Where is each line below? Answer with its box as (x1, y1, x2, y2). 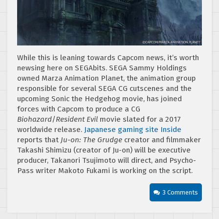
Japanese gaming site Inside (84, 125, 181, 134)
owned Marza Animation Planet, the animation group (17, 74, 196, 83)
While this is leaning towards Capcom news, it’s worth (17, 53, 199, 63)
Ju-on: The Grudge (61, 135, 122, 145)
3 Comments (162, 189, 198, 197)
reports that (17, 135, 61, 145)
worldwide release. (17, 125, 84, 134)
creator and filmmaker (122, 135, 201, 145)
